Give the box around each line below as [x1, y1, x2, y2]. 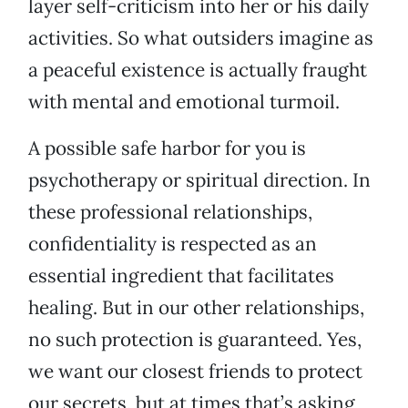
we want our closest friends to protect [28, 359, 362, 384]
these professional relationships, [28, 199, 312, 225]
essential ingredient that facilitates [28, 263, 334, 289]
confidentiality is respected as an [28, 231, 317, 257]
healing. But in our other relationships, [28, 295, 364, 321]
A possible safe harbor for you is [28, 136, 306, 161]
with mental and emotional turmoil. [28, 89, 340, 115]
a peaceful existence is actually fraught [28, 57, 367, 83]
